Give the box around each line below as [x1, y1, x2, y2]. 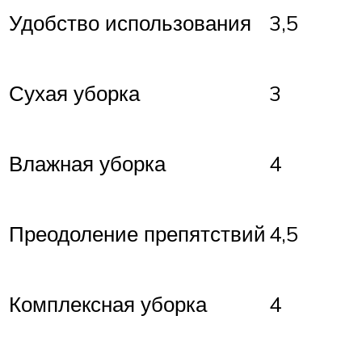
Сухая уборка [9, 80, 140, 107]
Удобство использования [9, 10, 251, 36]
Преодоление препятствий [9, 221, 266, 247]
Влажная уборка [9, 150, 166, 177]
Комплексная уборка [9, 291, 207, 318]
